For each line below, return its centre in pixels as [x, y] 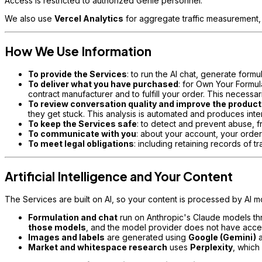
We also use [30, 19]
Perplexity [211, 247]
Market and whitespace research [98, 247]
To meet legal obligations [81, 144]
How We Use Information [78, 51]
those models [57, 227]
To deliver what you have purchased [103, 84]
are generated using [146, 237]
